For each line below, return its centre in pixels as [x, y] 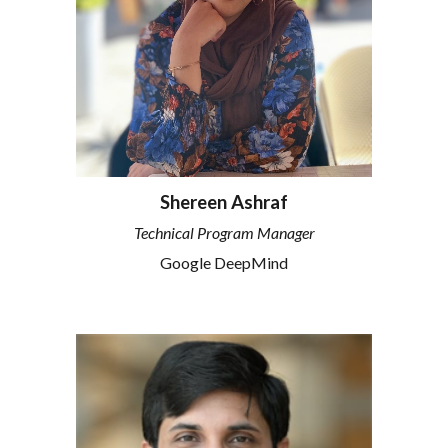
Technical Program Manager [224, 233]
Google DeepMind [224, 262]
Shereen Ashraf [224, 201]
